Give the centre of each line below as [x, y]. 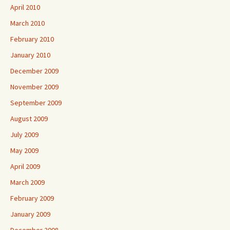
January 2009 [30, 214]
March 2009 [27, 182]
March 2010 [27, 23]
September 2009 [36, 103]
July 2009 [24, 135]
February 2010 [32, 39]
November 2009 [34, 87]
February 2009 [32, 198]
